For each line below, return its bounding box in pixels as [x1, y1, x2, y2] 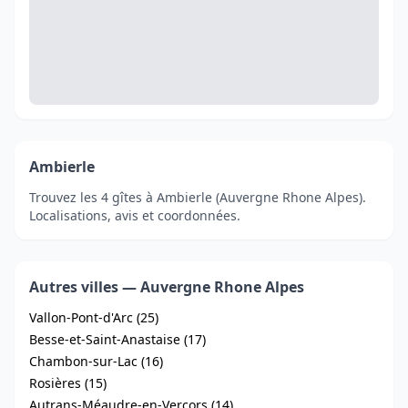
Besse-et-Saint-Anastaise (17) [29, 331, 206, 348]
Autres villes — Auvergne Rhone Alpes [29, 277, 304, 297]
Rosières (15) [29, 374, 107, 392]
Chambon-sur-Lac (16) [29, 352, 163, 370]
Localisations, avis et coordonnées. [29, 207, 240, 224]
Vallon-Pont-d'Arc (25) [29, 309, 158, 326]
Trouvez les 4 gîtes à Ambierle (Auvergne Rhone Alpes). [29, 189, 366, 206]
